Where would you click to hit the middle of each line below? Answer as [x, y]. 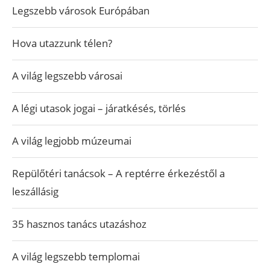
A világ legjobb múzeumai [72, 141]
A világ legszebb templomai [76, 256]
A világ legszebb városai [67, 76]
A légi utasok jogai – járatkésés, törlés [99, 108]
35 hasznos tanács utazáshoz [79, 224]
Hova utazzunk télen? [62, 43]
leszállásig [35, 191]
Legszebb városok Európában [81, 11]
